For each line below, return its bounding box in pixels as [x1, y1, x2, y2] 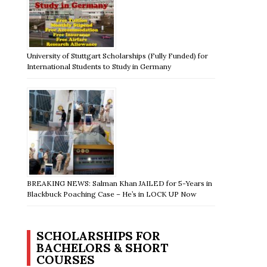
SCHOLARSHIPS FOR [36, 228, 161, 243]
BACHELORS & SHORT [36, 240, 169, 255]
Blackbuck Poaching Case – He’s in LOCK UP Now [27, 189, 197, 198]
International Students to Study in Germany [27, 61, 172, 71]
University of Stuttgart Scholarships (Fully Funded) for [27, 51, 209, 60]
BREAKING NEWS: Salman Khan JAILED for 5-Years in [27, 178, 213, 188]
